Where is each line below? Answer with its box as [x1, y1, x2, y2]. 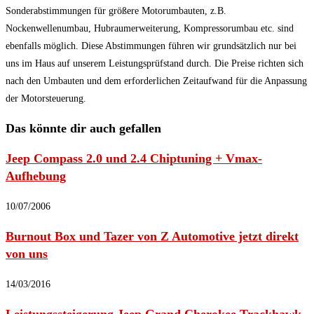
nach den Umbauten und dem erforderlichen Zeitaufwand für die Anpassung [6, 76, 307, 87]
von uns [6, 247, 48, 261]
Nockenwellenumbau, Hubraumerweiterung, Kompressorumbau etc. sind [6, 23, 294, 34]
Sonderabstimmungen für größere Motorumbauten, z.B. [6, 6, 226, 17]
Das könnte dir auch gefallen [6, 121, 161, 136]
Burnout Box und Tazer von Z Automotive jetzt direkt [6, 229, 299, 244]
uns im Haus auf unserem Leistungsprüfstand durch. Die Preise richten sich [6, 58, 303, 69]
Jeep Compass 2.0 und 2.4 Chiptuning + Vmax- [6, 151, 262, 166]
